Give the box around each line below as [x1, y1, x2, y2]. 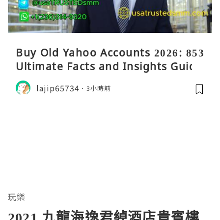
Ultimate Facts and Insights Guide [16, 59, 203, 74]
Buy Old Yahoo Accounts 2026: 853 [16, 46, 204, 60]
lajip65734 [36, 82, 80, 94]
